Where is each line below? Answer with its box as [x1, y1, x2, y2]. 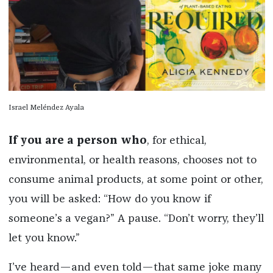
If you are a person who [8, 135, 147, 147]
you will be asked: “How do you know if [8, 194, 211, 205]
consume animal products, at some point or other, [8, 174, 263, 186]
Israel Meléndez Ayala [8, 104, 84, 112]
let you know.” [8, 233, 80, 244]
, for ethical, [146, 135, 207, 147]
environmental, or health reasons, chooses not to [8, 155, 257, 166]
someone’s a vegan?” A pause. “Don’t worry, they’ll [8, 213, 264, 225]
